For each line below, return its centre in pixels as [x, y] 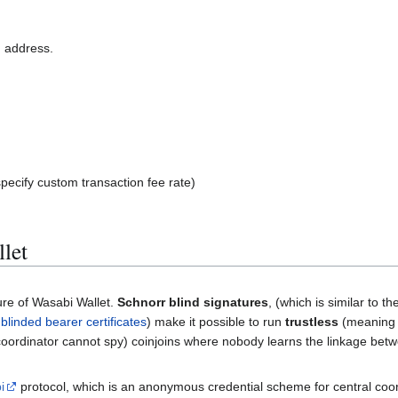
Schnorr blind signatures [193, 302]
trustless [312, 321]
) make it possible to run [216, 321]
